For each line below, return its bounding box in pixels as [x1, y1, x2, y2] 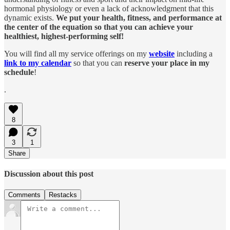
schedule [4, 67, 34, 76]
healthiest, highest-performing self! [4, 31, 124, 41]
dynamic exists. [4, 13, 56, 22]
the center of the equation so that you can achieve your [4, 22, 193, 31]
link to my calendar [4, 58, 71, 67]
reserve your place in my [124, 58, 209, 67]
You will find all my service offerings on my [4, 49, 149, 58]
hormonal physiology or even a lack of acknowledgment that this [4, 4, 214, 13]
